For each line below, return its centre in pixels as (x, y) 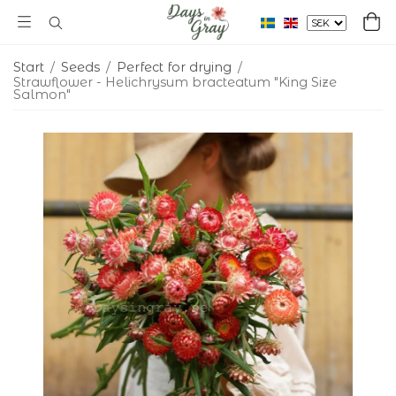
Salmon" (42, 95)
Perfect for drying (174, 67)
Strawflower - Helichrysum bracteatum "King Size (175, 82)
